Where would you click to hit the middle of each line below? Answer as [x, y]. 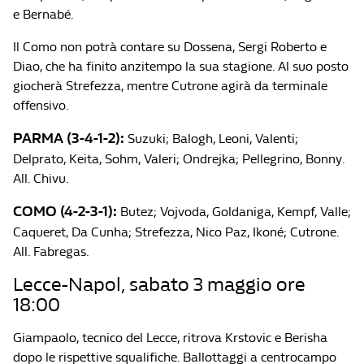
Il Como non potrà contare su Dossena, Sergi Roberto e [170, 47]
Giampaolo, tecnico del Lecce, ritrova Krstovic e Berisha [170, 338]
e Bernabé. [43, 14]
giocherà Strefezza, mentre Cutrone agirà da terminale [170, 86]
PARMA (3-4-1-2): [69, 139]
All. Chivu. [41, 178]
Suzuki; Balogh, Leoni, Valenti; [211, 139]
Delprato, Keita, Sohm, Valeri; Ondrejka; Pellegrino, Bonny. [179, 159]
